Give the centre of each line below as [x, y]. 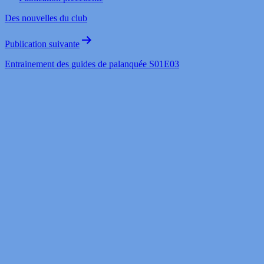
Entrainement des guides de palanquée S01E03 [92, 64]
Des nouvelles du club [46, 18]
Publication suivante [42, 44]
